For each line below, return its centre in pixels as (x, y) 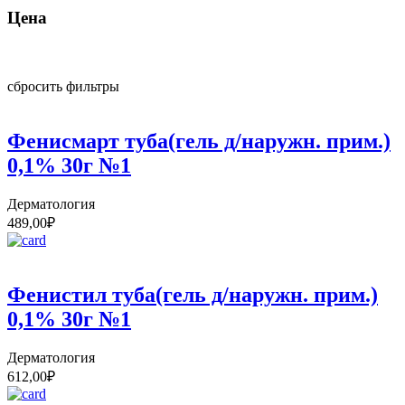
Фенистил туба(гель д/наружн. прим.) (193, 295)
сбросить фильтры (63, 87)
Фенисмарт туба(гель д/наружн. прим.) (199, 141)
